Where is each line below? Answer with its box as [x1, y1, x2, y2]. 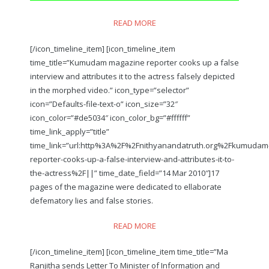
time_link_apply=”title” [30, 125, 109, 137]
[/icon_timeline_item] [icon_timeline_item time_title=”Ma [30, 246, 228, 257]
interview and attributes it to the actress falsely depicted [30, 70, 235, 82]
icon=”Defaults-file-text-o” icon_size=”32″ [30, 98, 178, 109]
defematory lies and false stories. [30, 195, 153, 206]
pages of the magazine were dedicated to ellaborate [30, 181, 222, 192]
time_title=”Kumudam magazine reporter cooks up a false [30, 56, 239, 68]
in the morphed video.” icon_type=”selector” [30, 84, 189, 95]
